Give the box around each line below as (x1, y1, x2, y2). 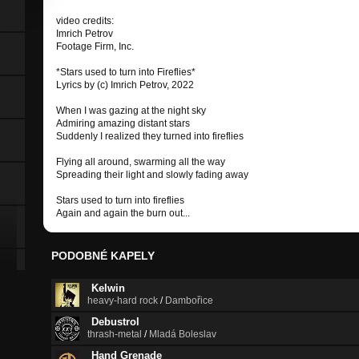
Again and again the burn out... (56, 208, 190, 220)
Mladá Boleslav (149, 329, 216, 341)
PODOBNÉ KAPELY (51, 249, 155, 263)
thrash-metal (87, 329, 142, 341)
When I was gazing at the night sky (56, 105, 206, 117)
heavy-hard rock (87, 295, 158, 307)
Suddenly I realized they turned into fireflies (56, 131, 244, 143)
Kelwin (91, 282, 125, 295)
